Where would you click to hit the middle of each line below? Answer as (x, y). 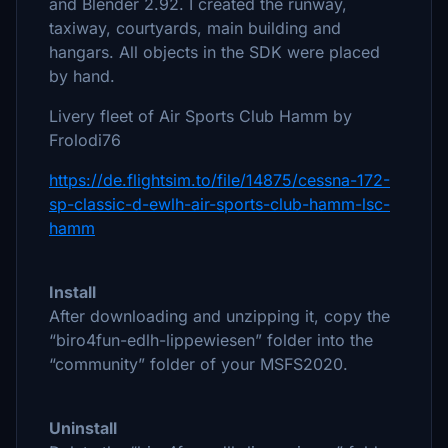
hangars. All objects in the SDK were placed (214, 52)
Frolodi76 (85, 140)
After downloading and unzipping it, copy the (219, 316)
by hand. (82, 76)
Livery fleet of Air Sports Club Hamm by (200, 116)
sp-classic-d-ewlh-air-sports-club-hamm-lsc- (219, 204)
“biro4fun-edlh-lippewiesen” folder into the (211, 340)
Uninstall (83, 428)
